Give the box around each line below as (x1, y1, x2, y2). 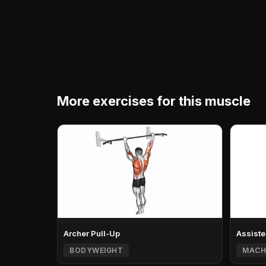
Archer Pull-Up (64, 228, 120, 238)
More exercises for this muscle (57, 93, 251, 109)
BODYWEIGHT (69, 245, 123, 255)
